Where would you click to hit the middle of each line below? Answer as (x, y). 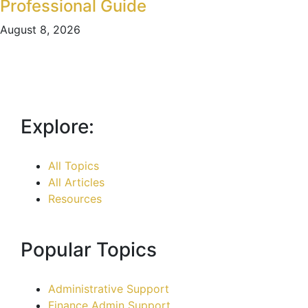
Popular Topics (89, 249)
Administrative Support (109, 288)
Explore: (57, 126)
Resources (75, 198)
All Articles (76, 182)
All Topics (74, 165)
